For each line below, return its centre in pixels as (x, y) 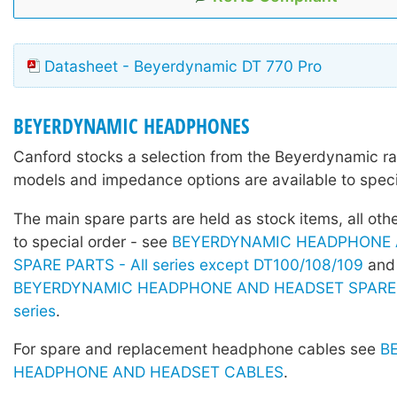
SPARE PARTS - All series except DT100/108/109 (188, 264)
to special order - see (93, 241)
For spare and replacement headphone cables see (197, 348)
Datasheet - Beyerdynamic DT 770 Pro (183, 66)
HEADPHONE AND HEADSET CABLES (148, 371)
